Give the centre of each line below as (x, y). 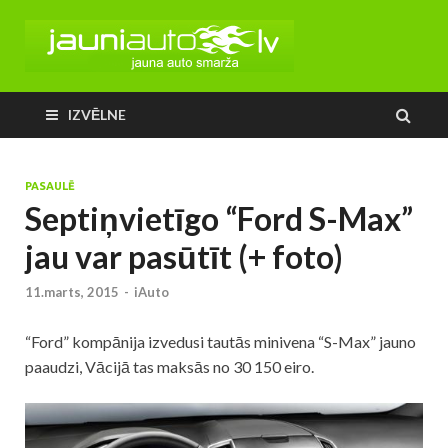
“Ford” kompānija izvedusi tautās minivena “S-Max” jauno (220, 342)
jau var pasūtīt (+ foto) (184, 256)
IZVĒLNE (97, 114)
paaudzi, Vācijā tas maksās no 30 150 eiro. (169, 367)
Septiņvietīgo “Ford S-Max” (219, 218)
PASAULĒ (50, 186)
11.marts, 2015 (72, 292)
